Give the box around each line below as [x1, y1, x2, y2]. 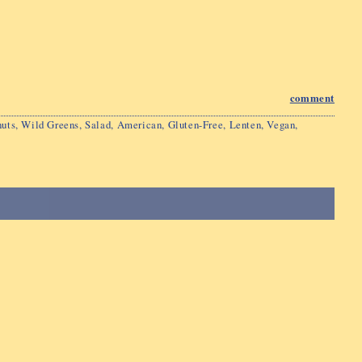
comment [289, 90, 335, 105]
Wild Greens [21, 116, 80, 132]
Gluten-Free [167, 116, 224, 132]
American [116, 116, 162, 132]
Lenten [229, 116, 262, 132]
